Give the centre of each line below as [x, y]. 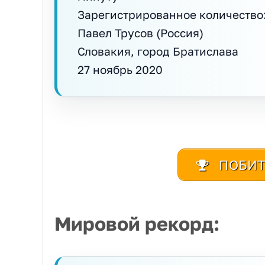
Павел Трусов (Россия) [140, 33]
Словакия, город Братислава [158, 51]
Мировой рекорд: [137, 224]
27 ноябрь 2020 [120, 70]
